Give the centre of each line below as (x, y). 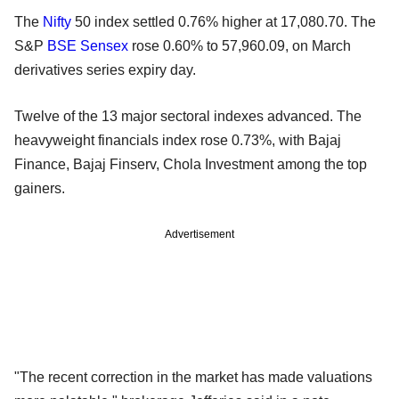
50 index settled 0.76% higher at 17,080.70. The (224, 21)
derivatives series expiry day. (105, 69)
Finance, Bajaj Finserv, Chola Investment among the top (191, 164)
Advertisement (199, 234)
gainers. (40, 188)
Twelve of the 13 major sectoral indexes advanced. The (188, 116)
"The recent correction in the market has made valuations (193, 377)
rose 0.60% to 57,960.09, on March (240, 45)
